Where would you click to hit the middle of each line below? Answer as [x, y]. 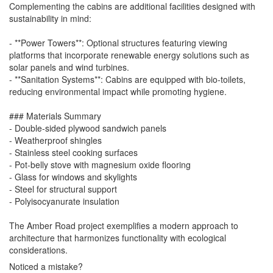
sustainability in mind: [50, 19]
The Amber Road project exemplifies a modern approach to [124, 226]
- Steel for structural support [63, 189]
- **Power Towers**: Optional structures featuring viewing [118, 43]
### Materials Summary [55, 116]
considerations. [38, 250]
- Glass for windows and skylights [73, 177]
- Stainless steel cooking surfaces [73, 153]
